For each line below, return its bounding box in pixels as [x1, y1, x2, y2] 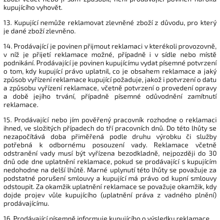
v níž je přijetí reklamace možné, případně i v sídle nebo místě [3, 50, 217, 59]
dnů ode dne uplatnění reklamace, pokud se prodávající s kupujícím [3, 157, 217, 166]
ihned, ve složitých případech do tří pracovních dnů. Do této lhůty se [3, 124, 217, 133]
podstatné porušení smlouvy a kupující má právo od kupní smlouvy [3, 174, 217, 183]
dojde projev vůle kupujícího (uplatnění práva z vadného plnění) [3, 191, 217, 199]
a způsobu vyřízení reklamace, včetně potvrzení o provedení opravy [3, 83, 217, 92]
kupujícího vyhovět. [3, 3, 62, 12]
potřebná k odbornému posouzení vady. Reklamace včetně [3, 140, 217, 149]
